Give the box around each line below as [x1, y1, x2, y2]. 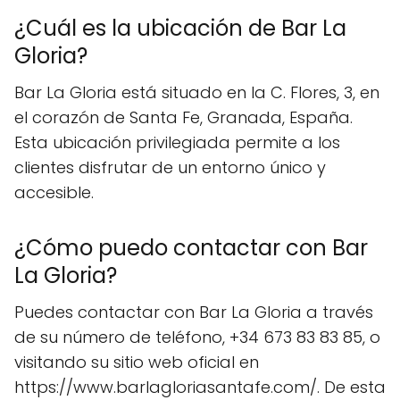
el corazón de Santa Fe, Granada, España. [14, 106, 353, 129]
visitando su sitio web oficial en [14, 351, 259, 374]
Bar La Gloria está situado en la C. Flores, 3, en [14, 81, 379, 104]
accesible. [14, 181, 94, 204]
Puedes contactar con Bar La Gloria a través [14, 301, 373, 324]
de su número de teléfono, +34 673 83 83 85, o [14, 326, 380, 349]
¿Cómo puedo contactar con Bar [14, 233, 368, 263]
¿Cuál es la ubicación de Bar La [14, 13, 346, 44]
